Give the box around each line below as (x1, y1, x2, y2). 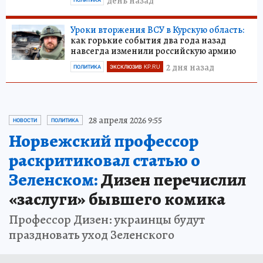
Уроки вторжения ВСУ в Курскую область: (70, 23, 244, 36)
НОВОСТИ (13, 117, 37, 123)
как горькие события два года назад (70, 33, 226, 47)
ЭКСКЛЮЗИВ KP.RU (110, 63, 160, 70)
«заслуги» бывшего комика (9, 187, 225, 211)
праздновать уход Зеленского (9, 225, 174, 244)
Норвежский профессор (9, 129, 198, 153)
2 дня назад (166, 61, 214, 75)
